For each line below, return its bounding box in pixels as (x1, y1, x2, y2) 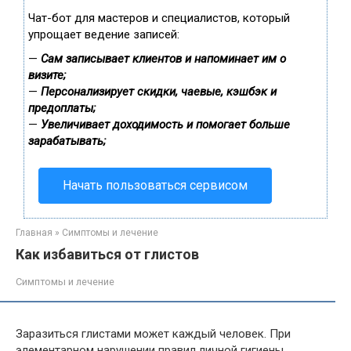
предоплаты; (28, 101, 96, 115)
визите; (28, 68, 66, 82)
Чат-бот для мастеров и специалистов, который (28, 11, 290, 25)
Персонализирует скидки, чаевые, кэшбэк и (41, 85, 277, 99)
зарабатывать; (28, 134, 106, 148)
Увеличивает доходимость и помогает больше (41, 118, 290, 132)
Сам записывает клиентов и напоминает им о (41, 52, 286, 66)
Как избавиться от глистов (16, 246, 199, 262)
